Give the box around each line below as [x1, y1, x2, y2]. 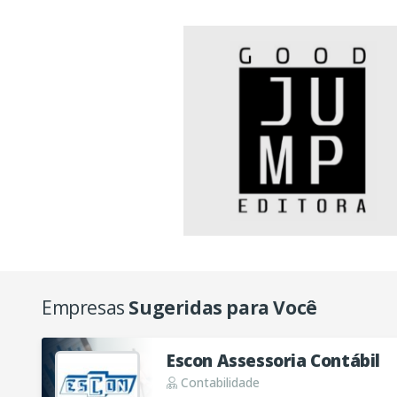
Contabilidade [177, 373, 260, 391]
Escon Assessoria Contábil [167, 349, 380, 372]
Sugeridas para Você [128, 294, 317, 320]
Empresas [42, 294, 129, 320]
